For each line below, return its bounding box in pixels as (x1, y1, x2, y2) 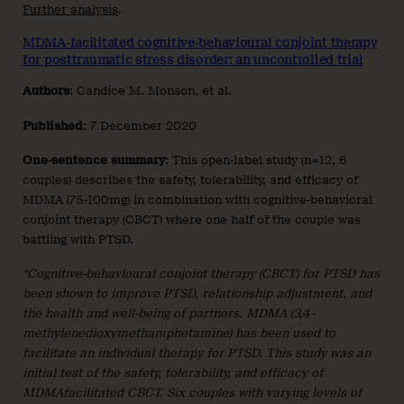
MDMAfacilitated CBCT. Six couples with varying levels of (23, 386, 362, 400)
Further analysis (23, 3, 118, 17)
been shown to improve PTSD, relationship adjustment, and (23, 287, 372, 301)
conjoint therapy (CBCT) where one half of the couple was (23, 212, 361, 226)
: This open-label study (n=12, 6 (165, 152, 347, 167)
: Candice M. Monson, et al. (69, 84, 232, 98)
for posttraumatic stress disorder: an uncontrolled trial (23, 52, 363, 68)
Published (23, 118, 83, 133)
